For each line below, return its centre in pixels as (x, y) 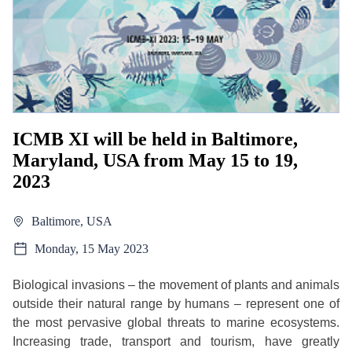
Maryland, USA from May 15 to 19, (155, 160)
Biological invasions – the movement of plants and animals (176, 284)
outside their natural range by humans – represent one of (176, 303)
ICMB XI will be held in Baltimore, (155, 139)
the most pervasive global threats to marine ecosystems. (176, 322)
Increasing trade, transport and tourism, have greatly (176, 341)
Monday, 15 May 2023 (92, 248)
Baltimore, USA (72, 221)
